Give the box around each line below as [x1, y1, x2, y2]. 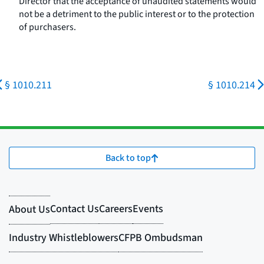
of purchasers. [19, 21, 76, 34]
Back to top [105, 151, 151, 164]
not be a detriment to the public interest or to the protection [19, 8, 255, 21]
